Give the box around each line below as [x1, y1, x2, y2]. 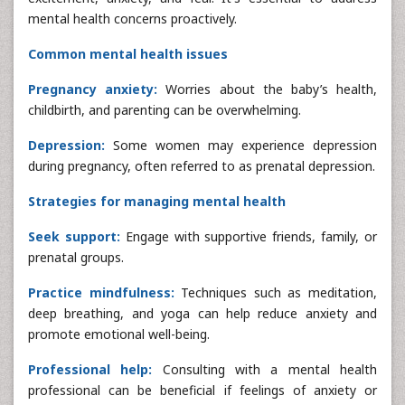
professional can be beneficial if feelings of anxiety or [28, 381, 377, 399]
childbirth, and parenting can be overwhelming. [28, 100, 301, 118]
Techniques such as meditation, [174, 283, 378, 301]
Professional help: [28, 360, 153, 378]
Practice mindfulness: [28, 283, 174, 301]
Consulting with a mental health [152, 360, 378, 378]
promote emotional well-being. [28, 325, 210, 343]
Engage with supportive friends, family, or [119, 227, 378, 245]
